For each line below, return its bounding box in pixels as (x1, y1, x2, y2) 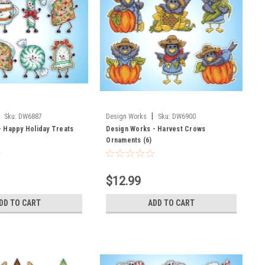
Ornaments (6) (106, 135, 152, 144)
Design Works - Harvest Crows (106, 124, 206, 133)
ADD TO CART (148, 198, 195, 208)
